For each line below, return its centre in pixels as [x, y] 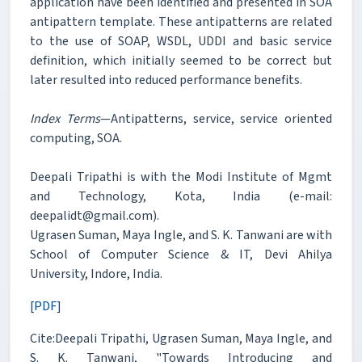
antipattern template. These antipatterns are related [181, 21]
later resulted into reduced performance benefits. [166, 80]
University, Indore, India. [96, 274]
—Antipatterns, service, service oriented [216, 118]
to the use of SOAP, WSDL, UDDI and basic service [181, 41]
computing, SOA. [76, 138]
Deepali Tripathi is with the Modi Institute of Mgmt [181, 177]
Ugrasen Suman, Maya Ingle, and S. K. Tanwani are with [181, 235]
